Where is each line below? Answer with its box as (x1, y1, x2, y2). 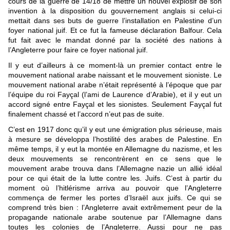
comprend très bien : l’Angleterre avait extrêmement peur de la (8, 203, 222, 212)
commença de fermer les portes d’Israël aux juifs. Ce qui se (8, 194, 222, 202)
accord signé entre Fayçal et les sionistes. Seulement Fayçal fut (8, 100, 222, 109)
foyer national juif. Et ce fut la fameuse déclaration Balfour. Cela (8, 26, 222, 35)
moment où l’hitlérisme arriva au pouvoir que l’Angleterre (8, 184, 222, 193)
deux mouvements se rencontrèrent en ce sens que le (8, 155, 222, 163)
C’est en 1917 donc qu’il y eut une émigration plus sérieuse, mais (8, 125, 222, 134)
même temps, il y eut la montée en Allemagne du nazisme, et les (8, 145, 222, 154)
